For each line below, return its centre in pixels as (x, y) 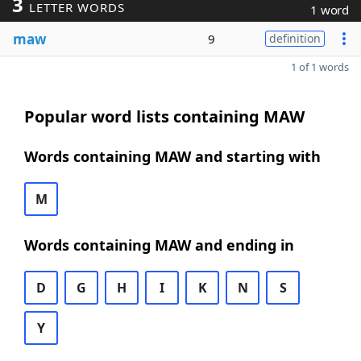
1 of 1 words (320, 67)
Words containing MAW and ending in (159, 245)
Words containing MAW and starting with (172, 156)
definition (295, 38)
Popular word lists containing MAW (164, 116)
